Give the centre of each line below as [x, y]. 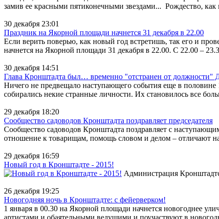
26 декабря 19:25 [32, 191]
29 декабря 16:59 [32, 155]
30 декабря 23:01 [32, 23]
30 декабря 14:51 [32, 67]
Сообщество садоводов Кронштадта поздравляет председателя [108, 120]
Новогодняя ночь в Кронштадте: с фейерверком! [85, 199]
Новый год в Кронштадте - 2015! [59, 164]
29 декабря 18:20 [32, 111]
